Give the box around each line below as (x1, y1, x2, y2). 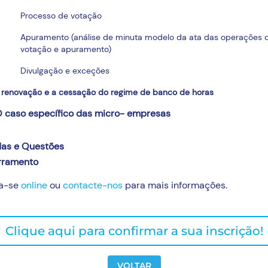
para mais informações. (123, 179, 228, 192)
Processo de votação (20, 10, 102, 22)
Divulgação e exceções (20, 65, 110, 77)
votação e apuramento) (20, 44, 112, 55)
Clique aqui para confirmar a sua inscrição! (5, 224, 263, 239)
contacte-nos (63, 179, 123, 192)
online (21, 179, 48, 192)
